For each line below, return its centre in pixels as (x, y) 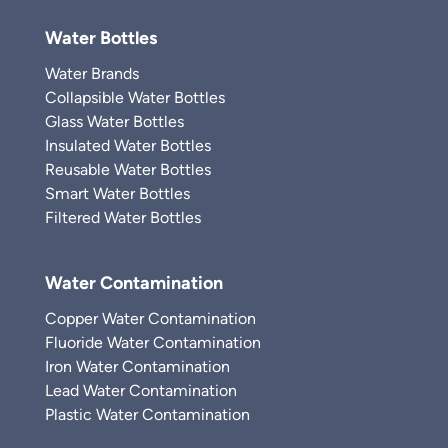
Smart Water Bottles (117, 194)
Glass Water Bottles (114, 122)
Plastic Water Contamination (147, 415)
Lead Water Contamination (141, 391)
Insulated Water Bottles (128, 146)
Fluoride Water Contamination (153, 343)
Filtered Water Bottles (123, 218)
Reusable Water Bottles (128, 170)
